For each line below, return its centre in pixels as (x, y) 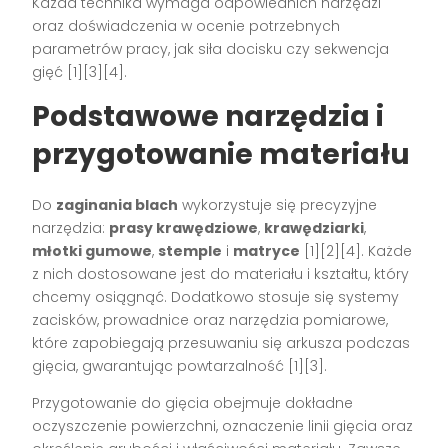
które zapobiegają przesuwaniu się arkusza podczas (221, 342)
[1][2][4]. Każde (356, 250)
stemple (190, 250)
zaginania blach (117, 204)
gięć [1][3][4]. (80, 71)
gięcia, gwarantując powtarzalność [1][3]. (180, 365)
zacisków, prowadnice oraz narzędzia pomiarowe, (210, 319)
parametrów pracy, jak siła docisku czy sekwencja (211, 48)
